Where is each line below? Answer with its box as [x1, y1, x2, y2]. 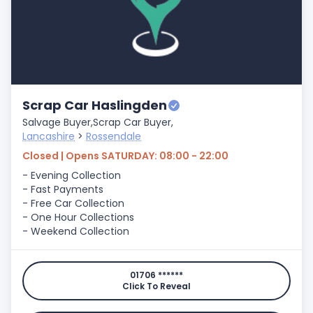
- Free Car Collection [22, 196, 124, 210]
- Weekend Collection [22, 224, 129, 238]
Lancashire [22, 129, 75, 143]
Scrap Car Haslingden [22, 96, 167, 114]
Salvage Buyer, [22, 115, 93, 129]
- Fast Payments [22, 182, 103, 196]
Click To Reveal [122, 280, 191, 292]
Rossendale [86, 129, 141, 143]
